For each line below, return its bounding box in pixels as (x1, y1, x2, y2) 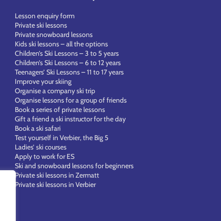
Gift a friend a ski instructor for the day (15, 114, 126, 123)
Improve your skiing (15, 77, 72, 86)
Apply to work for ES (15, 152, 74, 161)
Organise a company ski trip (15, 86, 95, 95)
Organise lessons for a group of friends (15, 96, 127, 105)
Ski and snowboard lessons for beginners (15, 161, 134, 170)
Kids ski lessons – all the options (15, 39, 108, 48)
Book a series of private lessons (15, 105, 105, 114)
